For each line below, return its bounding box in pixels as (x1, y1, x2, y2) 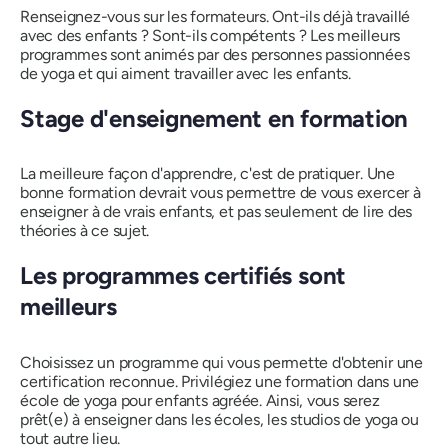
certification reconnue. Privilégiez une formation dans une (20, 371, 420, 391)
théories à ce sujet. (20, 221, 150, 241)
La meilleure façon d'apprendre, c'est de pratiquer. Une (20, 164, 395, 184)
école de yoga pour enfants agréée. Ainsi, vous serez (20, 390, 380, 410)
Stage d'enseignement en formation (20, 103, 409, 133)
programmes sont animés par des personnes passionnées (20, 44, 410, 64)
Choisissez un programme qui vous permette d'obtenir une (20, 352, 423, 372)
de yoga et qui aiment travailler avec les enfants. (20, 63, 352, 83)
